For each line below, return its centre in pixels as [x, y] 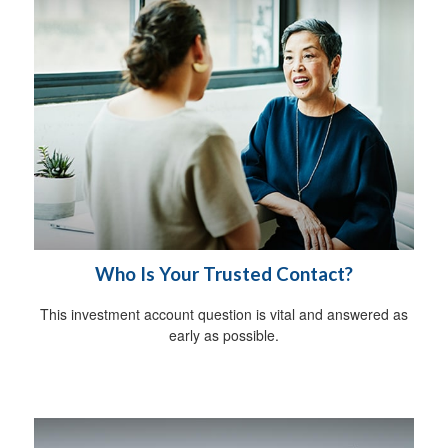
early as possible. [224, 335]
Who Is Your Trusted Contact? [224, 274]
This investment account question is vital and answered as [224, 314]
